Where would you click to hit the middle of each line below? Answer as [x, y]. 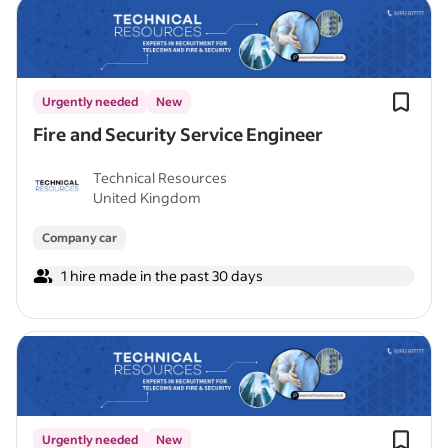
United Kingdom [147, 197]
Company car [79, 237]
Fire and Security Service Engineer [178, 134]
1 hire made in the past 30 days [162, 275]
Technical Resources [160, 177]
